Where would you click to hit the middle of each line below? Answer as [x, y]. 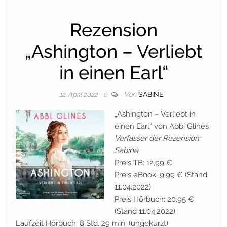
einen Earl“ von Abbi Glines [162, 126]
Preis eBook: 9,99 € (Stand [161, 175]
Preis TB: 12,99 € [143, 163]
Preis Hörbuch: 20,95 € [154, 199]
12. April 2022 [79, 94]
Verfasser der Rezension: [158, 138]
